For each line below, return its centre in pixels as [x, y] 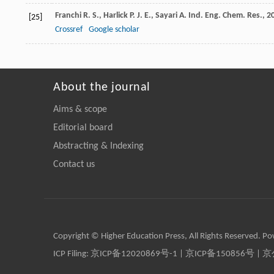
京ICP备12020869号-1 [134, 254]
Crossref [69, 30]
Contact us [74, 165]
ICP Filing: [72, 254]
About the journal [102, 88]
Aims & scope [80, 110]
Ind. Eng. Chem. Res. [225, 16]
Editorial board [83, 128]
